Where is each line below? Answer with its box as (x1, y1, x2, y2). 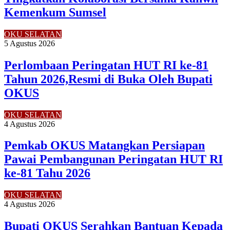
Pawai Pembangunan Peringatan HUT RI (4, 152, 223, 166)
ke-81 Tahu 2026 (4, 166, 90, 180)
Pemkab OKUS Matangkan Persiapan (4, 139, 205, 152)
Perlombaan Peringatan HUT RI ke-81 (4, 58, 208, 72)
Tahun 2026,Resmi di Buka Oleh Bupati (4, 72, 213, 86)
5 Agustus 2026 (4, 39, 55, 48)
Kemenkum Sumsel (4, 5, 106, 19)
